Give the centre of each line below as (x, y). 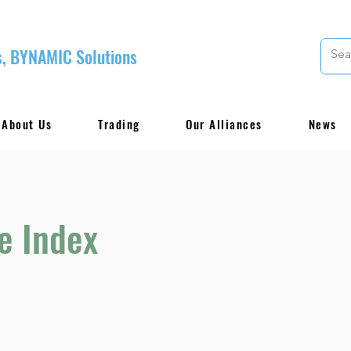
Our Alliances (224, 124)
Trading (119, 124)
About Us (27, 124)
